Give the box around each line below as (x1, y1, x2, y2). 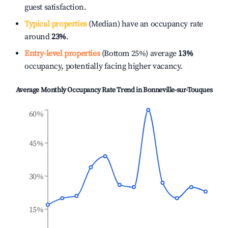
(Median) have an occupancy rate (87, 19, 204, 29)
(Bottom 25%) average (100, 48, 177, 59)
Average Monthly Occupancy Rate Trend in (15, 85, 143, 95)
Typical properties (24, 19, 87, 29)
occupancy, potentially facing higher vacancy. (24, 61, 183, 71)
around (24, 32, 52, 42)
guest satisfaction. (24, 2, 87, 12)
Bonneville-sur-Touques (142, 85, 213, 95)
